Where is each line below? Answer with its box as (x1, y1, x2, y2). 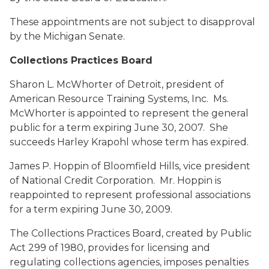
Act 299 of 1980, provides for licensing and (10, 242, 210, 253)
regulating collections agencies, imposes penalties (10, 256, 249, 268)
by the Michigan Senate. (10, 31, 125, 42)
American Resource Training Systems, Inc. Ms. (10, 93, 228, 104)
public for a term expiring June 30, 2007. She (10, 122, 228, 133)
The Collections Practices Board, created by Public (10, 228, 252, 239)
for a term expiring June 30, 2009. (10, 204, 172, 215)
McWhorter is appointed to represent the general (10, 107, 249, 119)
